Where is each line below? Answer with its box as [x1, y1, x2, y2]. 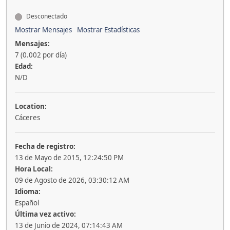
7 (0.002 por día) [15, 50, 67, 60]
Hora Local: [15, 164, 53, 174]
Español [15, 198, 39, 208]
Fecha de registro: [15, 142, 75, 151]
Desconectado [25, 12, 67, 21]
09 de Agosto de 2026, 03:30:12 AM [15, 176, 129, 185]
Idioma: [15, 187, 41, 197]
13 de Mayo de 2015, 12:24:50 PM [15, 153, 124, 163]
